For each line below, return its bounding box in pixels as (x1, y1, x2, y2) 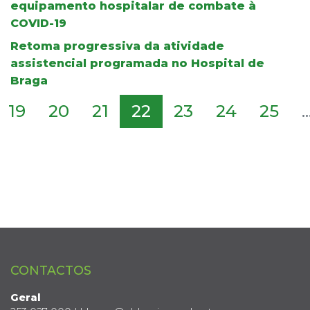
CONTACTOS (10, 262, 91, 277)
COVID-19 (10, 16, 66, 30)
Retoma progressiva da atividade (10, 39, 224, 53)
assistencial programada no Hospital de (10, 56, 264, 70)
